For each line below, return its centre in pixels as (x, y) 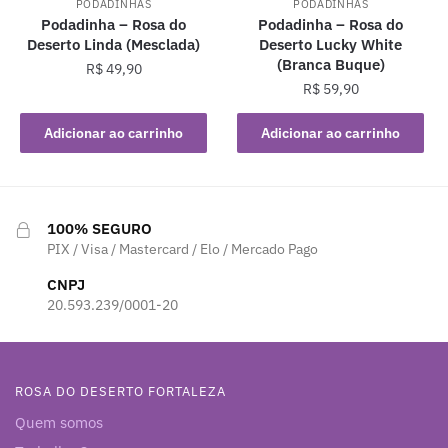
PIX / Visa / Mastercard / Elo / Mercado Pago (182, 249)
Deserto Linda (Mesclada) (114, 45)
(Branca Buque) (330, 65)
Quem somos (59, 422)
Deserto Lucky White (331, 45)
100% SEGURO (99, 229)
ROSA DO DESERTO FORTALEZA (120, 391)
